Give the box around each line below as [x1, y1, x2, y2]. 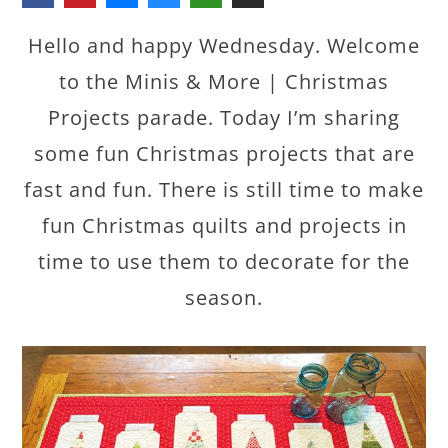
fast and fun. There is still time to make [24, 176, 424, 203]
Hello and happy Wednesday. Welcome [28, 32, 420, 59]
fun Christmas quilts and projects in [41, 212, 407, 239]
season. [185, 284, 263, 311]
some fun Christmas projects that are [33, 140, 415, 167]
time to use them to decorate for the [38, 248, 410, 275]
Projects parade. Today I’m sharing [48, 104, 400, 131]
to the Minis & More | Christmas [59, 68, 389, 95]
